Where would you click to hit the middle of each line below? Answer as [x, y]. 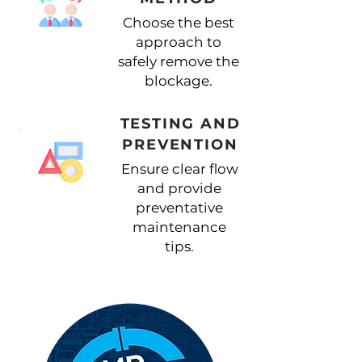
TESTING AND [180, 124]
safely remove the [179, 61]
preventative [179, 208]
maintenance [179, 227]
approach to [179, 42]
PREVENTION [180, 145]
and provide [179, 188]
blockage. [179, 81]
